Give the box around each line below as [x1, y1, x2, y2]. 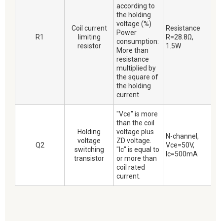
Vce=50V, [166, 141, 194, 149]
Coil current [71, 24, 107, 33]
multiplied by [116, 64, 156, 73]
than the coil [116, 119, 154, 127]
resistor [77, 42, 101, 50]
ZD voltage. [116, 137, 151, 145]
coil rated [116, 163, 145, 172]
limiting [77, 33, 101, 41]
